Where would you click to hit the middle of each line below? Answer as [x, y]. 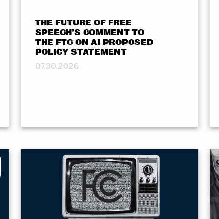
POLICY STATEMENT [81, 52]
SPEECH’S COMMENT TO [89, 33]
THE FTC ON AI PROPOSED [94, 43]
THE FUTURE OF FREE [83, 23]
